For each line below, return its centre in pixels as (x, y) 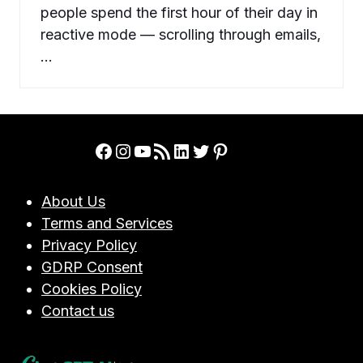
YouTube (171, 150)
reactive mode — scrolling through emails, (181, 35)
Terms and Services (107, 224)
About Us (73, 202)
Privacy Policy (89, 246)
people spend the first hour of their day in (179, 13)
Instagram (160, 150)
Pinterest (251, 150)
